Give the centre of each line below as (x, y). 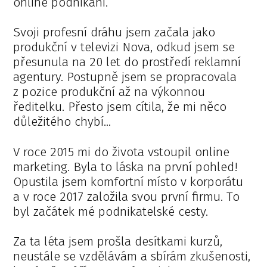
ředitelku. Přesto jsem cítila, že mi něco (120, 107)
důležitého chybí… (62, 122)
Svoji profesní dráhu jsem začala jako (114, 32)
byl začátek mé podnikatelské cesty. (111, 211)
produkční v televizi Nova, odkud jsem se (124, 47)
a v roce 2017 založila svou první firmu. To (127, 196)
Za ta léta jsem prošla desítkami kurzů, (118, 241)
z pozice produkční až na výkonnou (109, 92)
